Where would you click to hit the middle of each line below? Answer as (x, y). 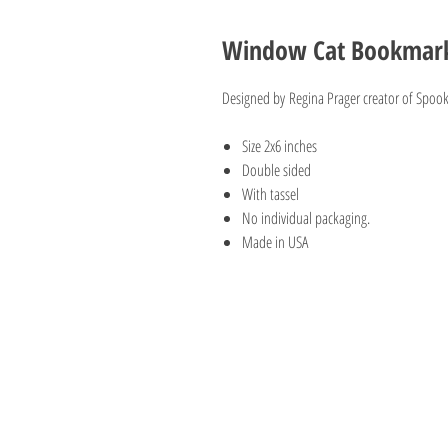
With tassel (272, 194)
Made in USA (275, 242)
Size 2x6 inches (279, 146)
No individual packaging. (306, 218)
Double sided (276, 170)
